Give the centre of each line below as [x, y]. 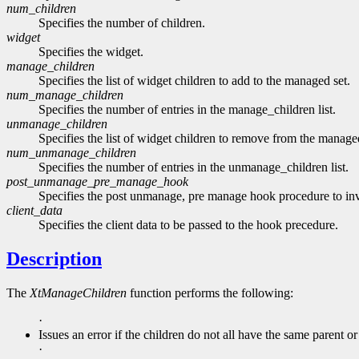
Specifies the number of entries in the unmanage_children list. [194, 167]
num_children [41, 9]
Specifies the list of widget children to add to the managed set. [194, 81]
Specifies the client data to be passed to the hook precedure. [188, 225]
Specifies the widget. [91, 52]
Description [54, 259]
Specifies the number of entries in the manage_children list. [187, 110]
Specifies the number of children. [122, 23]
